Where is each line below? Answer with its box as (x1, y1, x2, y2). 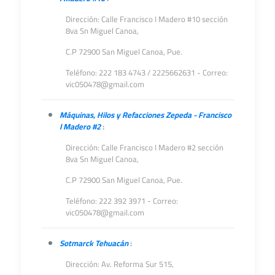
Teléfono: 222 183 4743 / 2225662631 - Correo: (65, 65, 228, 80)
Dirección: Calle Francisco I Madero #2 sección (65, 140, 223, 155)
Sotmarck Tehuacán (59, 236, 128, 250)
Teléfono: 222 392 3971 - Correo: (65, 193, 178, 208)
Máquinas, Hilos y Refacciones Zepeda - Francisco (59, 107, 231, 122)
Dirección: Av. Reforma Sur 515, (65, 257, 174, 271)
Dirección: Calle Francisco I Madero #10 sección (65, 12, 228, 26)
